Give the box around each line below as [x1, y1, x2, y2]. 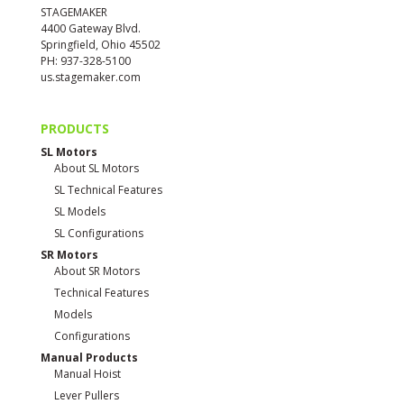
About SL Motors [53, 161, 139, 177]
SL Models [53, 204, 106, 220]
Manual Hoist [53, 366, 121, 382]
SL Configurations [53, 225, 143, 242]
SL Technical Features [53, 182, 162, 198]
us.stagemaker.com [40, 69, 141, 85]
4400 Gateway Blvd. [40, 21, 141, 36]
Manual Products [40, 350, 138, 366]
